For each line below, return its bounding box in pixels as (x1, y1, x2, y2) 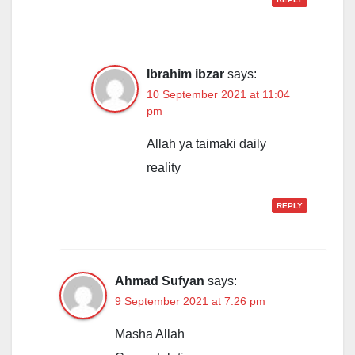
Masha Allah (115, 327, 185, 342)
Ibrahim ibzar (147, 67, 224, 82)
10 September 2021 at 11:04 (147, 88, 290, 101)
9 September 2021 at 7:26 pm (115, 295, 265, 308)
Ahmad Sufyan (115, 274, 204, 288)
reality (147, 161, 181, 175)
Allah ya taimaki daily (147, 137, 266, 151)
